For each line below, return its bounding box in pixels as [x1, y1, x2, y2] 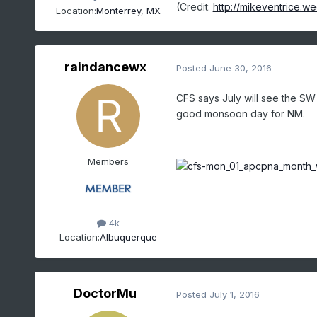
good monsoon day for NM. [175, 108, 305, 120]
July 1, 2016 [209, 288, 260, 300]
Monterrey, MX [96, 4, 161, 16]
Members [87, 156, 129, 168]
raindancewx [64, 59, 146, 75]
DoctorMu [74, 286, 137, 301]
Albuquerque [99, 231, 157, 243]
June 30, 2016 [209, 62, 272, 74]
